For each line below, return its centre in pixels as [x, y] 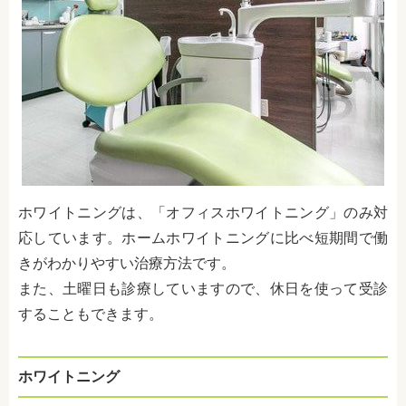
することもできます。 [91, 314]
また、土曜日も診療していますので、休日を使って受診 [203, 288]
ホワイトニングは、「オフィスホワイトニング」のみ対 [203, 212]
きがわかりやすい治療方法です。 [127, 263]
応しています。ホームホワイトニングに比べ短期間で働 [203, 237]
